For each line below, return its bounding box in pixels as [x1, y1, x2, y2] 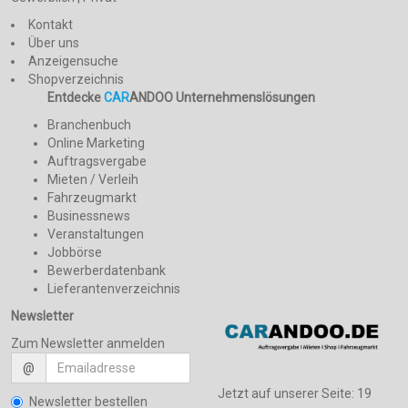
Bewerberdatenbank [47, 263, 166, 279]
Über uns [28, 36, 79, 51]
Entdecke [47, 90, 104, 106]
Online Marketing [47, 136, 145, 151]
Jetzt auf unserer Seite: [218, 386, 357, 402]
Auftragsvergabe [47, 154, 147, 169]
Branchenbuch [47, 117, 131, 133]
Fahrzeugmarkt [47, 190, 137, 206]
